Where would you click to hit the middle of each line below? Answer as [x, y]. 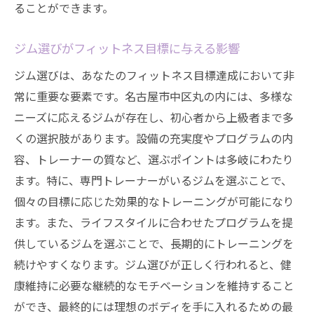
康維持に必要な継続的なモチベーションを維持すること [154, 285]
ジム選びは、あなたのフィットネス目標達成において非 [154, 75]
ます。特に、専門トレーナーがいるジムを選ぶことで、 [153, 180]
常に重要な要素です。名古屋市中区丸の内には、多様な [153, 96]
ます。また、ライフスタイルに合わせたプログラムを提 [153, 222]
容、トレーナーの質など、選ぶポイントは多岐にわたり [154, 159]
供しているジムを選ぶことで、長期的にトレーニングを [154, 243]
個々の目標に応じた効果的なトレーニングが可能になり [154, 201]
